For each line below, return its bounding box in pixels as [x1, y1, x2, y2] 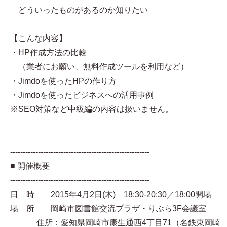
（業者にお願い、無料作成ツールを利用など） [10, 62, 188, 71]
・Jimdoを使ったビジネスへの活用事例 [10, 91, 154, 100]
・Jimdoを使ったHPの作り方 [10, 77, 117, 86]
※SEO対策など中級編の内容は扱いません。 [10, 105, 173, 114]
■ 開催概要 [10, 162, 50, 171]
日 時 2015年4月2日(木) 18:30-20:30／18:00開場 [10, 190, 211, 199]
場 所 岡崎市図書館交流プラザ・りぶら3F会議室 [10, 204, 206, 213]
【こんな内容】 [10, 34, 67, 43]
